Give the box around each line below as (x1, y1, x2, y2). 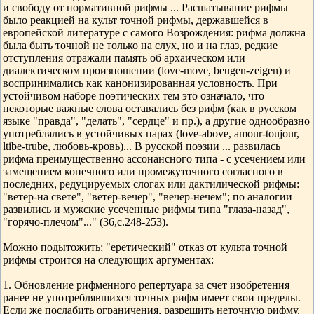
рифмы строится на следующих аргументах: (3, 254, 214, 266)
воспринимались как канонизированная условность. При (3, 77, 278, 89)
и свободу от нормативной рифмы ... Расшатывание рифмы (3, 1, 288, 13)
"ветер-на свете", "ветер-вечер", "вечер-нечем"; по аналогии (3, 191, 292, 203)
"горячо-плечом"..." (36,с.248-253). (3, 216, 168, 228)
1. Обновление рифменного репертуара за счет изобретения (3, 279, 289, 291)
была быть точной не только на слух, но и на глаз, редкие (3, 39, 278, 51)
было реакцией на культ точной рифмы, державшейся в (3, 14, 268, 26)
